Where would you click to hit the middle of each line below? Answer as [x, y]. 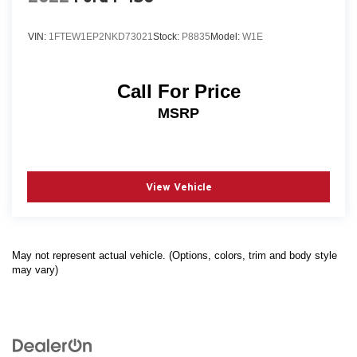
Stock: [167, 36]
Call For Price [178, 92]
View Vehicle [178, 186]
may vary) [35, 270]
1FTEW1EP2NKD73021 [101, 36]
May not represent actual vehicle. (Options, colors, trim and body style [175, 256]
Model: [226, 36]
